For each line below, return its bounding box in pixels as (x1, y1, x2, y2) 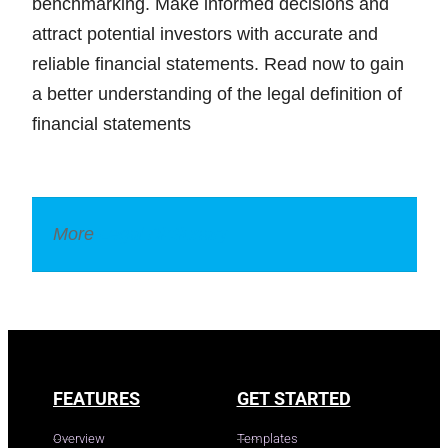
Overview (53, 431, 105, 446)
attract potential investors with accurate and (31, 23, 378, 44)
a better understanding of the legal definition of (31, 83, 402, 104)
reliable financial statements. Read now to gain (31, 53, 404, 74)
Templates (236, 431, 298, 446)
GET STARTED (236, 388, 351, 409)
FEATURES (53, 388, 140, 409)
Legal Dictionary (99, 224, 229, 245)
